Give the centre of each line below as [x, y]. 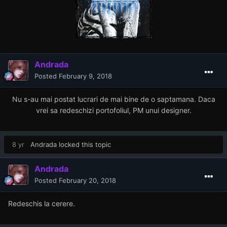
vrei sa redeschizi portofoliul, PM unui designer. [113, 110]
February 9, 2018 [85, 76]
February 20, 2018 [87, 180]
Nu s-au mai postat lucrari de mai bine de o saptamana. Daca [113, 99]
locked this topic [84, 144]
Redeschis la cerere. [43, 203]
